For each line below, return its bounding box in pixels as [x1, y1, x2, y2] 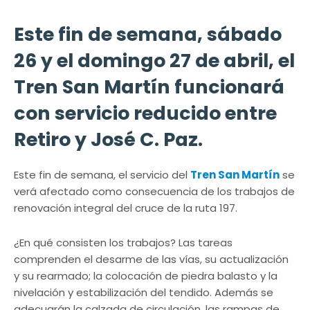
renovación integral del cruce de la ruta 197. [14, 201, 237, 215]
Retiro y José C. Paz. [14, 127, 203, 152]
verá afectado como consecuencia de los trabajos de [14, 184, 295, 199]
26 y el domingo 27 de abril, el [14, 48, 295, 73]
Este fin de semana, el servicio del [14, 167, 190, 182]
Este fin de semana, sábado [14, 21, 282, 47]
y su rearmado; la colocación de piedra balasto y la [14, 268, 277, 283]
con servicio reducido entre [14, 100, 277, 126]
